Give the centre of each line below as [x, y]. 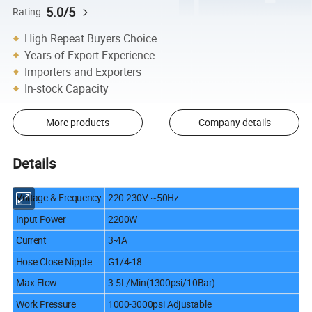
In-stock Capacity [67, 88]
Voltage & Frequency [59, 198]
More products [77, 123]
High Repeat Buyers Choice [91, 38]
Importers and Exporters [83, 71]
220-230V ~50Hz [143, 198]
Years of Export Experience [90, 55]
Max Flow [37, 282]
